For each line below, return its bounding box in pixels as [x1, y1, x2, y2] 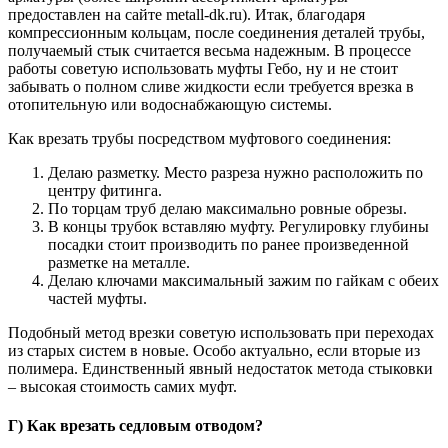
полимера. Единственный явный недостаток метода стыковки [8, 360, 433, 378]
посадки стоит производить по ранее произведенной [48, 236, 409, 254]
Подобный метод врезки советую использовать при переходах [8, 324, 434, 342]
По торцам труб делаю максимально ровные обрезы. [48, 200, 407, 218]
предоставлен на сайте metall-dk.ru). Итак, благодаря [8, 6, 365, 24]
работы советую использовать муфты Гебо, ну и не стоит [8, 60, 398, 78]
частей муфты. [48, 290, 147, 308]
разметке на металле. [48, 254, 190, 272]
